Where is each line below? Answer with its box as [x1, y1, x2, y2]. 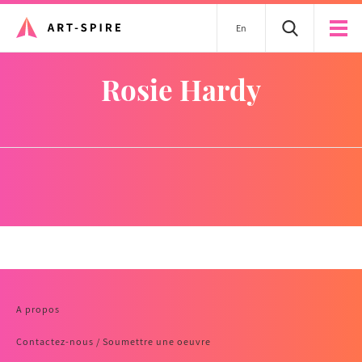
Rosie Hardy [120, 70, 261, 108]
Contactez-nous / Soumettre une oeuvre [16, 335, 211, 347]
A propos [16, 303, 60, 315]
